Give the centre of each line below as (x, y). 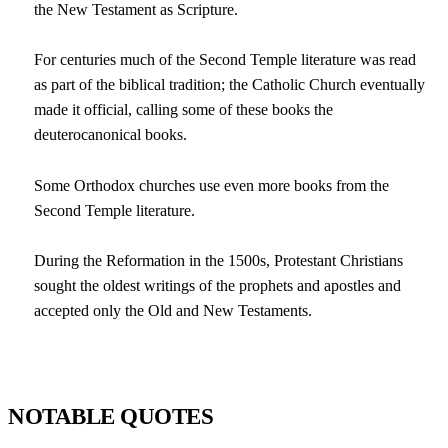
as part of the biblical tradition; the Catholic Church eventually (230, 85)
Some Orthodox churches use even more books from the (212, 185)
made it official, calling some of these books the (184, 110)
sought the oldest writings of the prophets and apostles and (218, 286)
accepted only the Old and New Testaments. (173, 311)
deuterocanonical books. (111, 135)
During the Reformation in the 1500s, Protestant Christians (219, 261)
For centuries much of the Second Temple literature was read (225, 60)
